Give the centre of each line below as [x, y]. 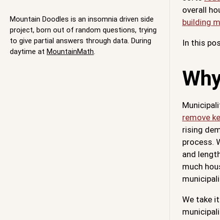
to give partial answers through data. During [81, 41]
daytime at [28, 52]
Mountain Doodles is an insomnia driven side [82, 19]
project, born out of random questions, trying [83, 30]
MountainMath [70, 52]
